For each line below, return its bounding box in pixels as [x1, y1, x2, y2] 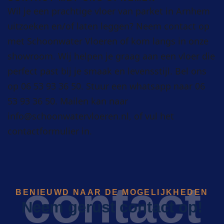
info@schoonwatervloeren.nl [7, 110, 129, 122]
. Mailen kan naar [55, 95, 128, 107]
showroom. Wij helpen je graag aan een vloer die [7, 50, 215, 62]
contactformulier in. [7, 125, 92, 137]
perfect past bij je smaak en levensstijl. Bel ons [7, 65, 206, 77]
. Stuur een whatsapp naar [81, 80, 195, 92]
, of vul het [129, 110, 174, 122]
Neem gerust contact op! [21, 198, 202, 216]
